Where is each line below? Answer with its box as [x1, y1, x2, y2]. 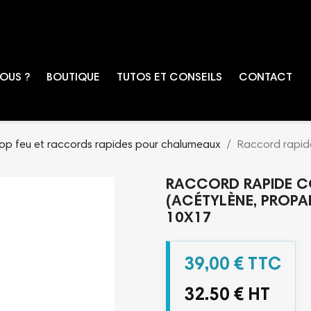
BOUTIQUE [47, 72, 100, 83]
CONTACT [239, 72, 292, 83]
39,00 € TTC [184, 255, 281, 274]
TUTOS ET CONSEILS [117, 72, 222, 83]
